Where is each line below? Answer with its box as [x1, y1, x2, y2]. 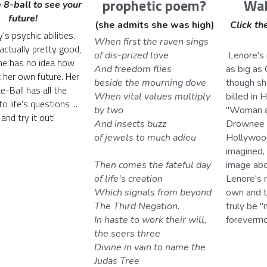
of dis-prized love [94, 49, 169, 63]
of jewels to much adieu [94, 131, 197, 145]
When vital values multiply [94, 90, 211, 104]
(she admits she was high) [94, 18, 215, 32]
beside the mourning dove [94, 76, 207, 90]
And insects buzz [94, 117, 169, 131]
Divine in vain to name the [94, 241, 206, 254]
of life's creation [94, 172, 163, 186]
